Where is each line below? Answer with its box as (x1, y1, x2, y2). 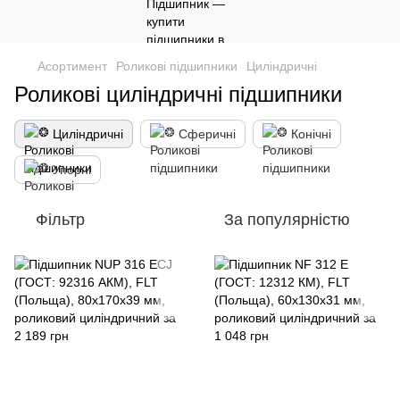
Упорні (53, 162, 91, 177)
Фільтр (36, 211, 85, 229)
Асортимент (37, 59, 107, 73)
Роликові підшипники (116, 59, 237, 73)
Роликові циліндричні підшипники (14, 82, 342, 106)
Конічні (291, 127, 331, 141)
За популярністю (224, 211, 350, 229)
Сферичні (179, 127, 236, 141)
